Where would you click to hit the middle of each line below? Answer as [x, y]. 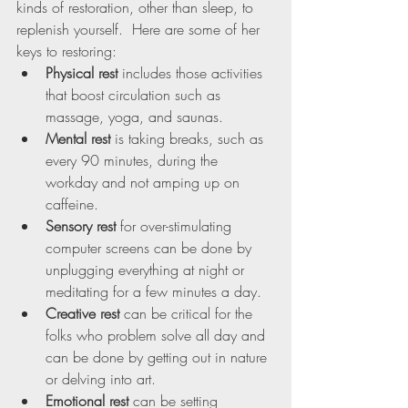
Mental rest [78, 139]
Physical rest [82, 73]
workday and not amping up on [145, 183]
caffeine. [72, 204]
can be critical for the [188, 314]
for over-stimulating [178, 226]
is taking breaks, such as [189, 139]
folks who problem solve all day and [158, 336]
